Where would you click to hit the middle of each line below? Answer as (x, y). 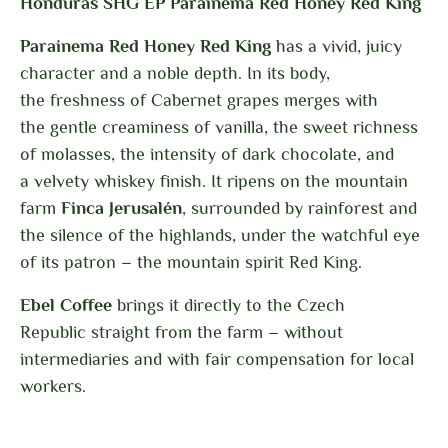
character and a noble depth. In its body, (175, 72)
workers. (53, 385)
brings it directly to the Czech (228, 304)
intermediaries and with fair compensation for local (217, 358)
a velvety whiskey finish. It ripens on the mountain (214, 180)
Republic (53, 331)
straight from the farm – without (217, 331)
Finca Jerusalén (121, 207)
